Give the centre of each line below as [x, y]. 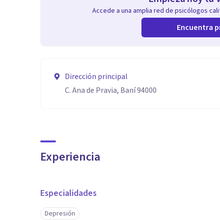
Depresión [60, 214]
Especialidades [69, 193]
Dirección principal [96, 77]
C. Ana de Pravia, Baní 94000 [111, 90]
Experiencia [70, 157]
